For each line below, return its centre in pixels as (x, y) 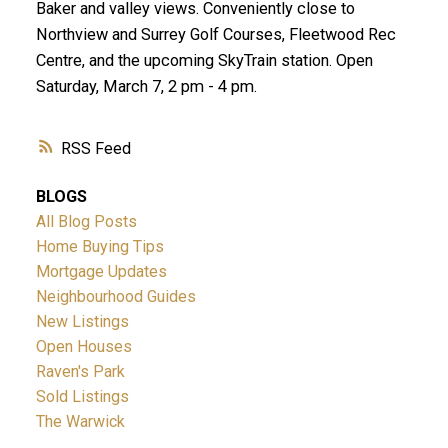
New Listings (82, 322)
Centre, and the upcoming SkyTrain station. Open (204, 60)
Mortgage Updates (101, 272)
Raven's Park (80, 372)
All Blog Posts (86, 222)
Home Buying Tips (99, 247)
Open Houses (83, 347)
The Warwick (80, 422)
